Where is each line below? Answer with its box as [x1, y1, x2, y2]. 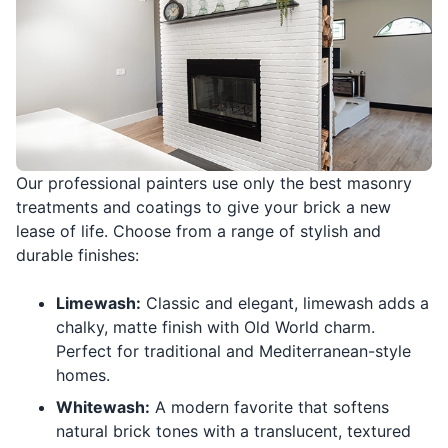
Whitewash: [56, 397, 150, 418]
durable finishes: [16, 245, 139, 266]
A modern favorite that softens [150, 397, 389, 418]
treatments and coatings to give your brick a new [16, 197, 391, 218]
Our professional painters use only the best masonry [16, 173, 412, 194]
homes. [56, 365, 110, 386]
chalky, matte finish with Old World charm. [56, 317, 375, 338]
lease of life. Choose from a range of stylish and [16, 221, 381, 242]
